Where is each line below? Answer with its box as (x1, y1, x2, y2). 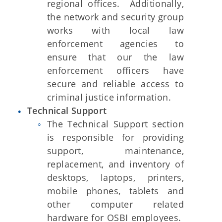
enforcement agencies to (47, 38, 184, 50)
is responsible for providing (47, 131, 184, 143)
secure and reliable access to (47, 78, 184, 90)
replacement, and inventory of (47, 158, 184, 170)
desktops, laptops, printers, (47, 171, 184, 183)
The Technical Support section (47, 118, 184, 130)
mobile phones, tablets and (47, 185, 184, 197)
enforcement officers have (47, 64, 184, 76)
